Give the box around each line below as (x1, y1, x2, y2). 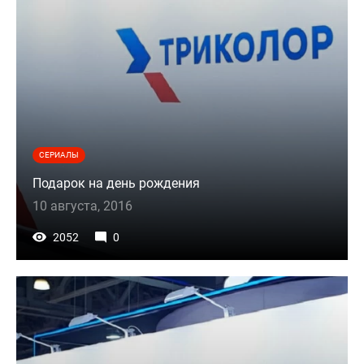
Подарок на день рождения (32, 175, 200, 192)
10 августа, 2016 (32, 198, 132, 214)
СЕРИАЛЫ (39, 150, 79, 160)
